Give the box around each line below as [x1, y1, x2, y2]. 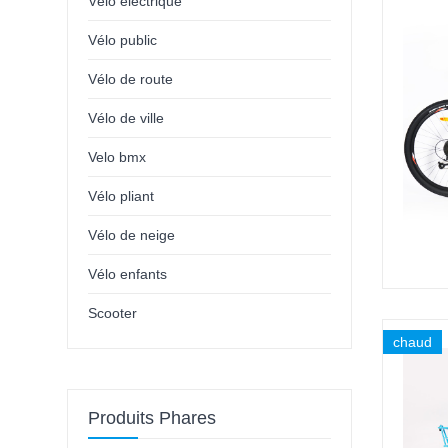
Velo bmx [88, 149, 147, 166]
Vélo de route [88, 71, 174, 88]
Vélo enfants [88, 266, 168, 283]
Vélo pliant [88, 188, 155, 205]
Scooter [88, 305, 138, 322]
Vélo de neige [88, 227, 176, 244]
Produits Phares [88, 408, 217, 429]
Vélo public [88, 32, 158, 49]
